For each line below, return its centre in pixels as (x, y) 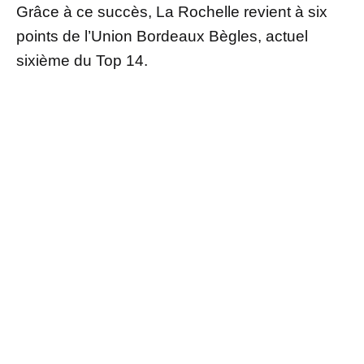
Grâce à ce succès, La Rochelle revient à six (172, 12)
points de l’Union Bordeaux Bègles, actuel (162, 37)
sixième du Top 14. (82, 61)
